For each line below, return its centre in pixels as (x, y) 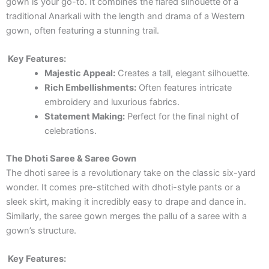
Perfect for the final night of (182, 117)
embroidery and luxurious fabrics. (112, 102)
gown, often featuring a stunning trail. (83, 30)
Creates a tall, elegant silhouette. (182, 74)
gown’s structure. (41, 231)
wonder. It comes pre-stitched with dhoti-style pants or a (123, 188)
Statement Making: (84, 117)
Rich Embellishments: (90, 88)
